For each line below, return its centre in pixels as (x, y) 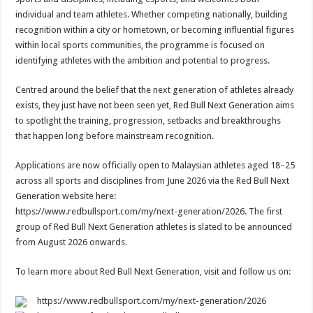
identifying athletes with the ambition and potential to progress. (143, 60)
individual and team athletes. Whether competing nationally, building (152, 14)
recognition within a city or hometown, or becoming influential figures (155, 30)
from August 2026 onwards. (72, 242)
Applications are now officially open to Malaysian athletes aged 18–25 (155, 165)
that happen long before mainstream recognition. (115, 136)
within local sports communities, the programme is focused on (140, 45)
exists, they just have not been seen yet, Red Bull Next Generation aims (155, 105)
